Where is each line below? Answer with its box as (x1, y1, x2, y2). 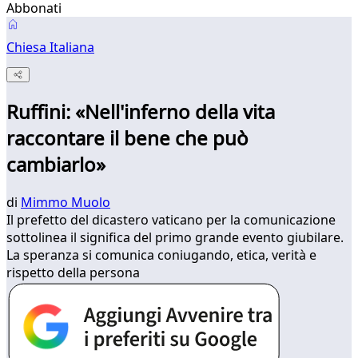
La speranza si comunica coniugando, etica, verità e (6, 246, 316, 265)
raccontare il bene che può (6, 125, 249, 152)
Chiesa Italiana (6, 38, 94, 56)
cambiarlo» (6, 151, 105, 178)
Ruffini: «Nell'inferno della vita (6, 98, 275, 125)
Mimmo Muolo (21, 193, 110, 212)
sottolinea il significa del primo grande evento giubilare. (6, 229, 344, 247)
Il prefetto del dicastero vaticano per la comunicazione (6, 211, 336, 229)
